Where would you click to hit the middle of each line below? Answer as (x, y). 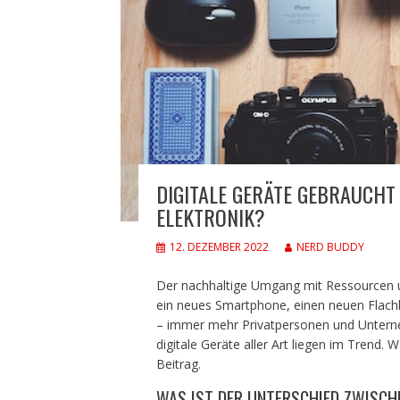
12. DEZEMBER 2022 (219, 246)
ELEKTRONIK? (210, 217)
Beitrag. (178, 363)
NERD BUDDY (330, 246)
